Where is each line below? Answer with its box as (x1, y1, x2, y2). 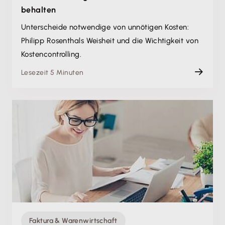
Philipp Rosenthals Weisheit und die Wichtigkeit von (21, 36, 198, 46)
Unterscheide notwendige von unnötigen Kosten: (21, 23, 189, 32)
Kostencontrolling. (21, 50, 82, 59)
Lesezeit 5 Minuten (21, 68, 84, 77)
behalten (21, 5, 56, 15)
